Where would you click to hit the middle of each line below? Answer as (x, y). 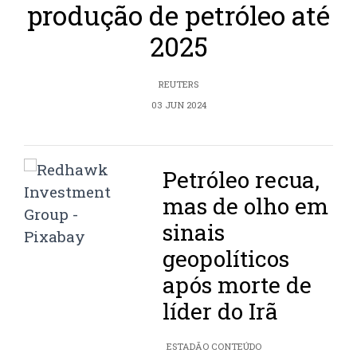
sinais (194, 233)
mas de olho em (246, 206)
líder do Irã (221, 312)
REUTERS (178, 84)
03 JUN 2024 (178, 105)
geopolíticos (226, 259)
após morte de (237, 285)
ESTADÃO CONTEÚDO (214, 347)
